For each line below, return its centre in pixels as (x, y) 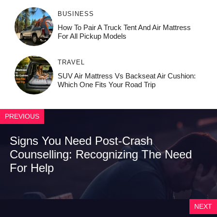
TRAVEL (71, 62)
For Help (32, 168)
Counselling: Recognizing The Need (101, 155)
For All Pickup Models (92, 36)
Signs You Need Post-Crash (81, 141)
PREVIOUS (22, 116)
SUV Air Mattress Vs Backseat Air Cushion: (126, 76)
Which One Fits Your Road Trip (106, 85)
